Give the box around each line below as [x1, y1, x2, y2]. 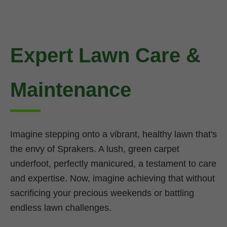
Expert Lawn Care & [10, 44, 201, 66]
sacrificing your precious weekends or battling [10, 187, 194, 198]
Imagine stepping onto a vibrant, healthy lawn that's [10, 129, 217, 139]
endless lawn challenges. [10, 202, 111, 213]
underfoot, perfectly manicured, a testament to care [10, 158, 216, 169]
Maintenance [10, 78, 131, 101]
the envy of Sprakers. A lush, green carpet [10, 143, 179, 154]
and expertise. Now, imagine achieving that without [10, 173, 215, 183]
